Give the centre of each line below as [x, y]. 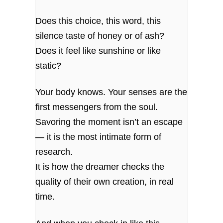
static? [49, 66]
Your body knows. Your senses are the [111, 92]
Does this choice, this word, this [98, 21]
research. [54, 152]
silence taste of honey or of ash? [100, 36]
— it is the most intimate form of [99, 137]
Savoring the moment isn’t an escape [109, 122]
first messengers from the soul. [97, 107]
